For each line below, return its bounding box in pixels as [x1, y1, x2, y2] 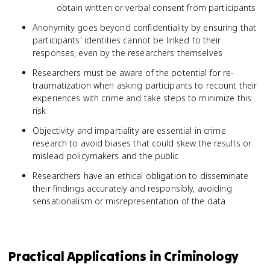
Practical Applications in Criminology [8, 248, 239, 265]
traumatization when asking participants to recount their [33, 80, 257, 91]
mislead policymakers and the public [33, 150, 179, 162]
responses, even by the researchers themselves [33, 47, 222, 58]
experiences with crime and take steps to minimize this [33, 92, 252, 104]
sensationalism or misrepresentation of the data [33, 195, 226, 207]
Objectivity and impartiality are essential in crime [33, 125, 226, 136]
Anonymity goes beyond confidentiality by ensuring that [33, 22, 257, 33]
